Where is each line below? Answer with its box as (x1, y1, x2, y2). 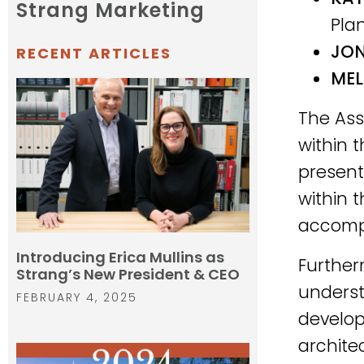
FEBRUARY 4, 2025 (16, 288, 137, 305)
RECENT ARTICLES (16, 43, 171, 64)
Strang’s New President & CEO (16, 263, 240, 284)
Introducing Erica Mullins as (16, 246, 224, 267)
